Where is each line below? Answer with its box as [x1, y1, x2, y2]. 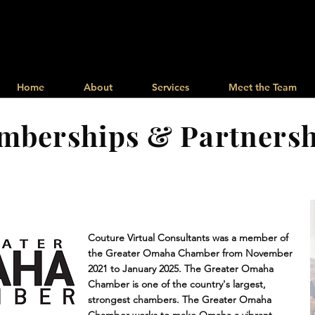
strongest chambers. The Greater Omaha [88, 293, 271, 306]
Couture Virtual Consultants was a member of [88, 231, 288, 244]
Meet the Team [228, 81, 297, 94]
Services [152, 81, 189, 94]
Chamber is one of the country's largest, [88, 278, 266, 290]
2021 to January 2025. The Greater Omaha [88, 262, 274, 275]
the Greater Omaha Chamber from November [88, 247, 292, 259]
